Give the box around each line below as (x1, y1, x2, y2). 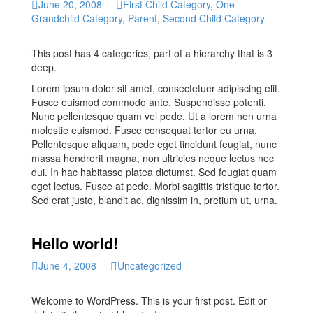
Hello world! (31, 231, 118, 254)
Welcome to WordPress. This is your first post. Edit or (31, 293, 267, 307)
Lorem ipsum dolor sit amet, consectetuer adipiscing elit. (31, 80, 280, 95)
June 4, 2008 (38, 258, 96, 272)
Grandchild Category (31, 10, 122, 25)
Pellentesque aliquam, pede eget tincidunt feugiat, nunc (31, 136, 277, 151)
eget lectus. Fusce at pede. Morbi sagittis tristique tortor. (31, 178, 279, 193)
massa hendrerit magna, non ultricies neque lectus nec (31, 150, 274, 165)
